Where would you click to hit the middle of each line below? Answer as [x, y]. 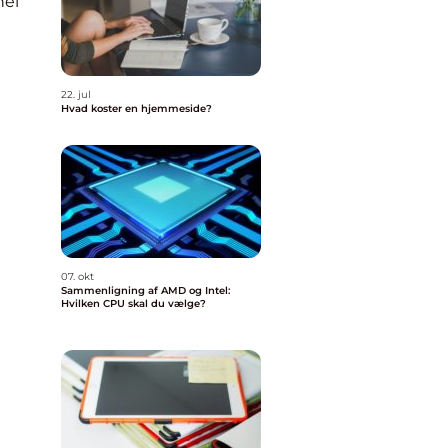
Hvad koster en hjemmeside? [136, 108]
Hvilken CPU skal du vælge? [133, 303]
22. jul [76, 94]
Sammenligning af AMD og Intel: [145, 290]
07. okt [77, 276]
